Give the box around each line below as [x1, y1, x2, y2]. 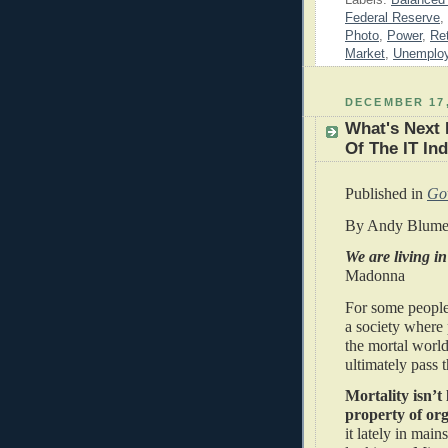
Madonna [345, 267, 425, 285]
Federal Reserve [345, 10, 440, 25]
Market [345, 46, 385, 61]
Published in [345, 185, 423, 203]
